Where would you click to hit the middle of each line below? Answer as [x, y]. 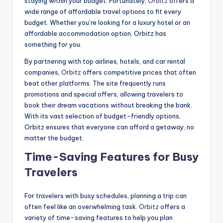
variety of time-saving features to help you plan [99, 218]
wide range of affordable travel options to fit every [103, 12]
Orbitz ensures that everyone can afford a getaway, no [109, 127]
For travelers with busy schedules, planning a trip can [106, 196]
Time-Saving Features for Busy [111, 157]
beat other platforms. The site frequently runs [95, 83]
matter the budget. [54, 138]
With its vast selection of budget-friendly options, [103, 116]
